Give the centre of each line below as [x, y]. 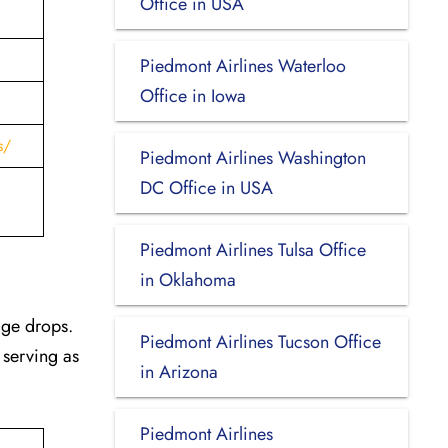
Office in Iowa [192, 95]
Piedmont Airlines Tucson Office [260, 341]
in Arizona [178, 371]
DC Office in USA [206, 187]
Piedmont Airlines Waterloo [242, 65]
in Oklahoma [187, 279]
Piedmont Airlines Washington [252, 157]
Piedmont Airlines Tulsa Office [252, 249]
